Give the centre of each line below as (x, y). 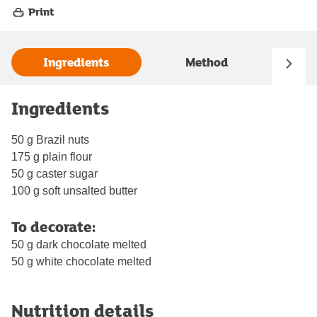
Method (207, 62)
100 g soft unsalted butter (74, 190)
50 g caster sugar (54, 173)
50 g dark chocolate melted (79, 244)
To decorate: (53, 226)
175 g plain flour (52, 156)
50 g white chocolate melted (81, 261)
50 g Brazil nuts (50, 139)
